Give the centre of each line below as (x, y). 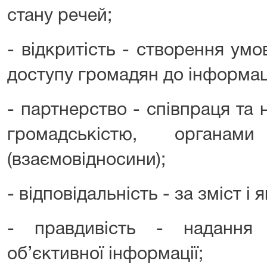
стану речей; (60, 16)
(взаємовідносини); (86, 161)
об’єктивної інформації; (105, 255)
